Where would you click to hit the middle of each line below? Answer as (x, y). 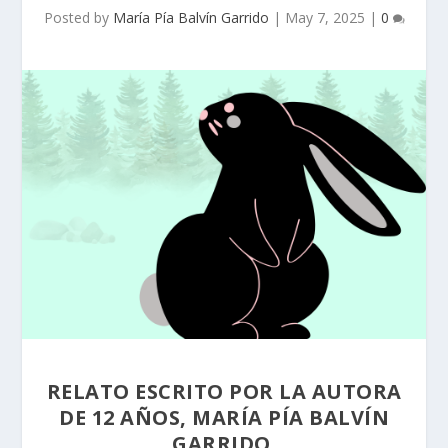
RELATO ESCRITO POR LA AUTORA (224, 391)
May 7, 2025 (324, 17)
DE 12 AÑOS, (125, 417)
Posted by (78, 17)
